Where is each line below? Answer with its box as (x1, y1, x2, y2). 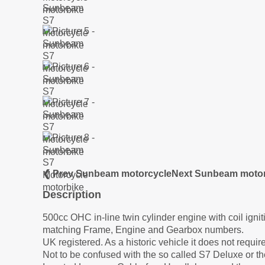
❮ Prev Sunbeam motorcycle (43, 168, 172, 179)
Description (43, 189, 101, 201)
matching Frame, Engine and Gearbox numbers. (43, 225, 244, 235)
